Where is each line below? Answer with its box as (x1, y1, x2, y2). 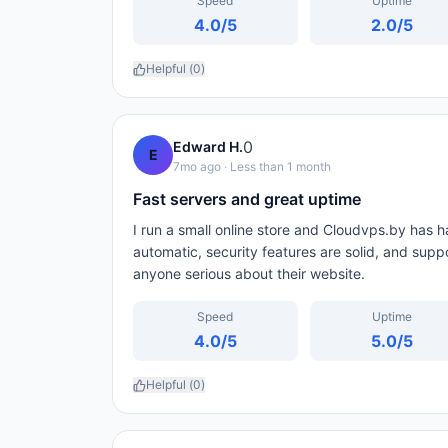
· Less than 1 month (221, 159, 331, 174)
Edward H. (173, 138, 243, 155)
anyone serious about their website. (133, 265, 365, 282)
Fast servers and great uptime (133, 189, 361, 209)
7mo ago (173, 159, 221, 174)
